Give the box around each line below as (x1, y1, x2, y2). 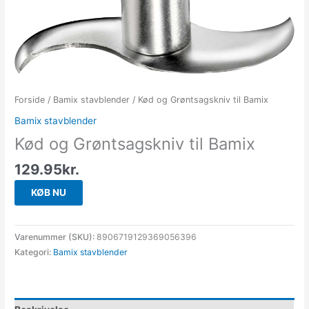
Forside (14, 94, 46, 106)
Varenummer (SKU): (14, 231, 97, 242)
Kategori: (14, 246, 54, 257)
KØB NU (31, 187, 67, 199)
